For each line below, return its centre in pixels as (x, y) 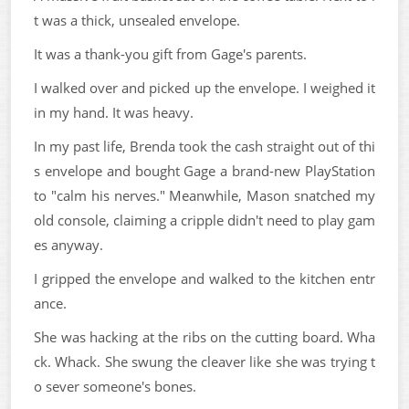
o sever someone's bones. (115, 386)
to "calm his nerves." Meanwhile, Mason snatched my (204, 195)
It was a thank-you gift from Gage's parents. (170, 53)
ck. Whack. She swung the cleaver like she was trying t (204, 361)
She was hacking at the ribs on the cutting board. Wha (204, 336)
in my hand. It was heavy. (114, 112)
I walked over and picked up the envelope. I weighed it (204, 87)
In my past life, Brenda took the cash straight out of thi (204, 146)
